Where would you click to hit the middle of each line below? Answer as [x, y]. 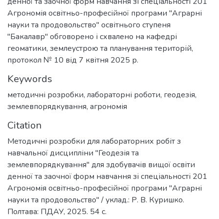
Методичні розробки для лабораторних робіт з [94, 141]
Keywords [30, 79]
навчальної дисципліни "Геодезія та [73, 153]
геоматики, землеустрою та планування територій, [100, 48]
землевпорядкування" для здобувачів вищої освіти [101, 165]
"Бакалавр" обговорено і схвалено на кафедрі [92, 37]
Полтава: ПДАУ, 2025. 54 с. [57, 212]
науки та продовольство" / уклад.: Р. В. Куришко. [96, 200]
